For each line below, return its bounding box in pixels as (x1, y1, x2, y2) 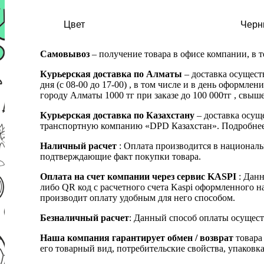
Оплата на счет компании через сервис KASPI (40, 171, 236, 181)
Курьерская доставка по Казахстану (40, 110, 194, 120)
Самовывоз (40, 48, 90, 59)
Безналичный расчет (40, 212, 129, 223)
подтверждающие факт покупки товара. (40, 151, 201, 161)
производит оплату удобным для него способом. (40, 192, 235, 203)
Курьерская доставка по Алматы (40, 68, 184, 79)
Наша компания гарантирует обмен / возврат (40, 232, 233, 243)
